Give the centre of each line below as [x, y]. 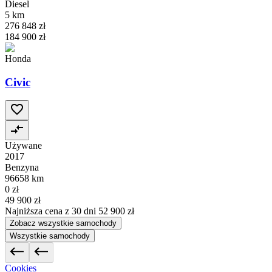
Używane [23, 146]
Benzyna [22, 168]
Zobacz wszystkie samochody [63, 223]
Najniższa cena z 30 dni [52, 211]
